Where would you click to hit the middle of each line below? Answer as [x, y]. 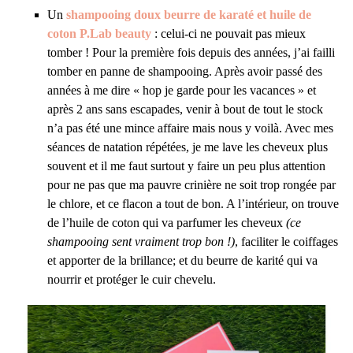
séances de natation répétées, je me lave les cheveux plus [188, 147]
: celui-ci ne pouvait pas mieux [229, 33]
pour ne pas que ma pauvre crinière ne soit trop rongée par [191, 184]
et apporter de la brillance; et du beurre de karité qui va [182, 260]
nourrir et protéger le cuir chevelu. [133, 279]
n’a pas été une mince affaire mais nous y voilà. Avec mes [190, 128]
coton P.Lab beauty [99, 33]
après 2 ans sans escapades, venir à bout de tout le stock [185, 109]
